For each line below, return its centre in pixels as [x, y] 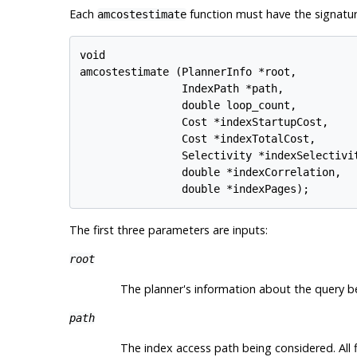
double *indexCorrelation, [211, 172]
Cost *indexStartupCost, [204, 122]
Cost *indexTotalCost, [198, 138]
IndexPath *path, [182, 88]
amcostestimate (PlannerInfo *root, [188, 71]
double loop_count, [188, 105]
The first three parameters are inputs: [168, 229]
